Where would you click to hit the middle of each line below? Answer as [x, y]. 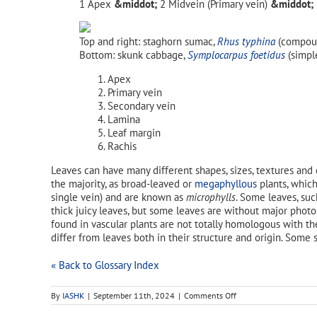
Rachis [122, 146]
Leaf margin [134, 132]
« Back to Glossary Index [105, 265]
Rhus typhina [246, 41]
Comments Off [210, 295]
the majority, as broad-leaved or [123, 183]
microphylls [211, 197]
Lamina [124, 119]
